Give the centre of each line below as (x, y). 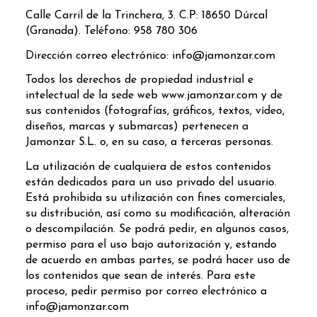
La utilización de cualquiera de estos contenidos (148, 167)
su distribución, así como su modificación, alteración (157, 214)
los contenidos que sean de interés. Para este (140, 276)
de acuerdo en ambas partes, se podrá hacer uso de (157, 261)
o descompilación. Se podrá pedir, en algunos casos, (157, 230)
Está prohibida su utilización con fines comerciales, (155, 198)
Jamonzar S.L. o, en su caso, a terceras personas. (149, 143)
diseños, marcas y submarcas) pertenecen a (137, 127)
